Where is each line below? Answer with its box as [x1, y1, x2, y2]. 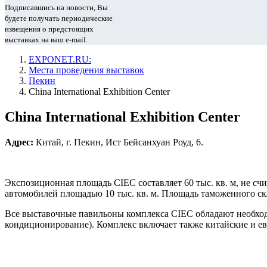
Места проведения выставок [29, 65, 144, 75]
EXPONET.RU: [29, 54, 91, 64]
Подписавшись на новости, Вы [5, 3, 108, 12]
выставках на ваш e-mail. [5, 35, 88, 44]
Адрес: [5, 136, 33, 147]
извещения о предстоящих [5, 24, 94, 33]
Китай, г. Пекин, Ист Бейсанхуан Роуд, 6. [33, 136, 203, 147]
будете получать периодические [5, 14, 113, 23]
